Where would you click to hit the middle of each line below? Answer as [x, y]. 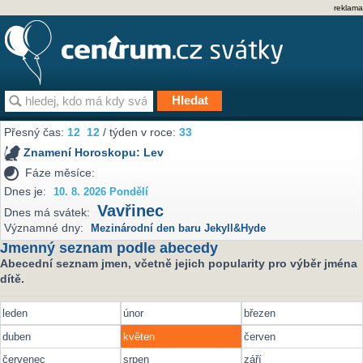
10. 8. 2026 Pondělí [101, 192]
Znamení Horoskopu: [84, 153]
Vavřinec [131, 211]
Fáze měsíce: [60, 172]
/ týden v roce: [140, 132]
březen [260, 314]
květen [139, 336]
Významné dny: [44, 228]
